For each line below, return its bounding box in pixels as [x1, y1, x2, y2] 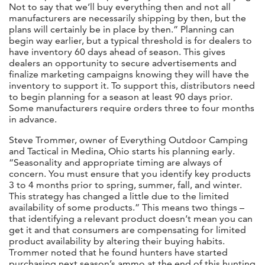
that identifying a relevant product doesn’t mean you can [9, 212, 253, 224]
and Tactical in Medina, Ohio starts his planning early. [9, 145, 235, 157]
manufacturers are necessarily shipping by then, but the [9, 12, 246, 24]
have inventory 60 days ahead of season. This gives [9, 46, 225, 57]
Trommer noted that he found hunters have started [9, 246, 228, 258]
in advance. [9, 113, 57, 125]
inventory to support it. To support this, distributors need [9, 79, 255, 91]
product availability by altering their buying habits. [9, 235, 225, 247]
